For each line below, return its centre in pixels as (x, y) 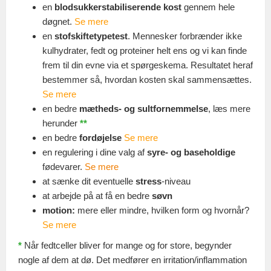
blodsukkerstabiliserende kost (118, 7)
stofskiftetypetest (91, 36)
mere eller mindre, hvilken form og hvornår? (162, 210)
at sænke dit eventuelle (89, 181)
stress (149, 181)
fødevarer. (64, 166)
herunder (61, 123)
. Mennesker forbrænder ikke (185, 36)
